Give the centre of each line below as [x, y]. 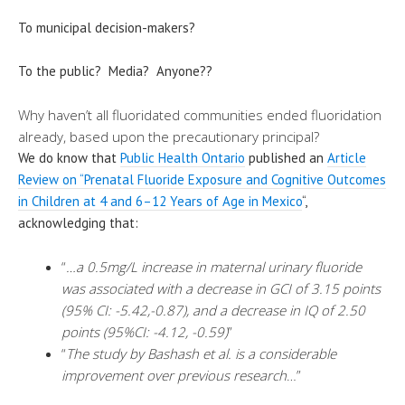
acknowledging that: [78, 222]
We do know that [69, 157]
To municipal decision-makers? [107, 27]
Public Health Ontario [183, 157]
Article [347, 157]
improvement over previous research [174, 375]
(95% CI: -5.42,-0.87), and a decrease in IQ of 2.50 [213, 310]
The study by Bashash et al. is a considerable [201, 353]
